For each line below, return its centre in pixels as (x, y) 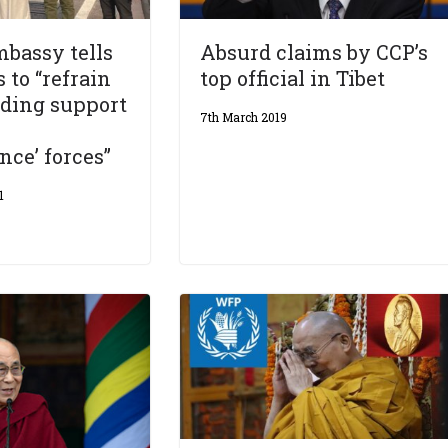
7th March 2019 (244, 117)
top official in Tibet (293, 78)
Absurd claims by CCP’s (314, 52)
